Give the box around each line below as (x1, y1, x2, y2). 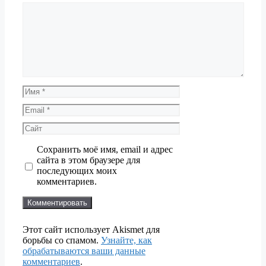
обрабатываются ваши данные (23, 245, 145, 256)
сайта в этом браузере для (36, 154, 140, 165)
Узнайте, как (101, 235, 152, 245)
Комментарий (22, 1, 78, 12)
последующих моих (36, 165, 117, 176)
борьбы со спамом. (23, 235, 101, 245)
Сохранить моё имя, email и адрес (36, 144, 173, 154)
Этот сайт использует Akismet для (23, 224, 160, 235)
